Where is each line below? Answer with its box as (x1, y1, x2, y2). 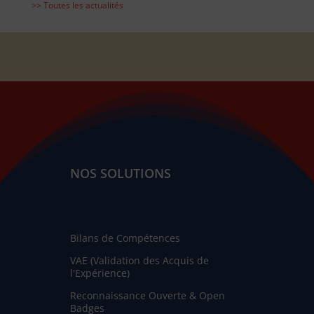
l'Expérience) (69, 266, 130, 280)
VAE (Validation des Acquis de (69, 253, 209, 267)
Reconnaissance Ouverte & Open (69, 288, 225, 302)
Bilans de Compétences (69, 231, 180, 245)
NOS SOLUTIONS (69, 164, 171, 182)
